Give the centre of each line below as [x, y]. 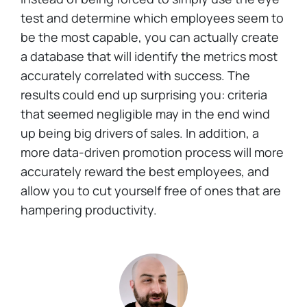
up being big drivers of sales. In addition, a [140, 133]
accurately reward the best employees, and [145, 171]
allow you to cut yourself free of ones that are [151, 191]
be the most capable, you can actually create [150, 37]
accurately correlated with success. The [135, 75]
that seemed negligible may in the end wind [145, 114]
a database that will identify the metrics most [149, 56]
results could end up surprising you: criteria [144, 95]
